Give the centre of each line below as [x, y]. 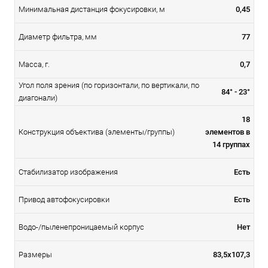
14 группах [231, 144]
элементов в [228, 132]
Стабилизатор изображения [68, 172]
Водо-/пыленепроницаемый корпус [81, 227]
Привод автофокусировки [64, 199]
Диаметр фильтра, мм [58, 36]
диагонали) [38, 98]
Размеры [35, 254]
